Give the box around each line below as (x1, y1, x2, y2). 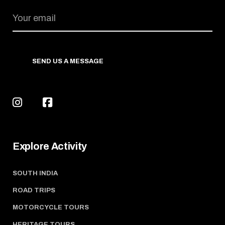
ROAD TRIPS (13, 186, 55, 194)
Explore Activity (13, 140, 87, 152)
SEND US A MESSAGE (32, 57, 103, 65)
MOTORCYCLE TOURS (13, 203, 89, 211)
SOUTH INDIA (13, 169, 58, 177)
